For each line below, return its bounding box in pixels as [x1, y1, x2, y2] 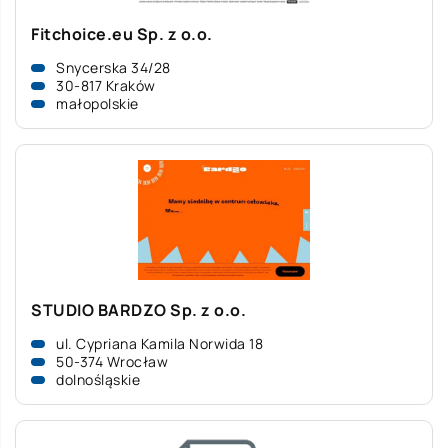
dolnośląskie [56, 370, 140, 389]
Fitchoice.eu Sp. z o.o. [31, 23, 213, 45]
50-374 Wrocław [56, 352, 168, 371]
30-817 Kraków [56, 76, 156, 95]
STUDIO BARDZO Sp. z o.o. [31, 299, 246, 321]
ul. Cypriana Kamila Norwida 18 [56, 334, 263, 353]
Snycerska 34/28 [56, 58, 171, 77]
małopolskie [56, 94, 139, 113]
